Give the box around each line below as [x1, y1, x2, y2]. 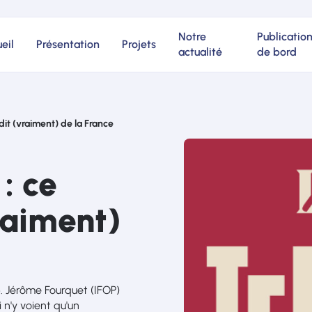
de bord [256, 45, 297, 58]
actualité [178, 45, 222, 58]
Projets [122, 38, 156, 51]
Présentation [36, 38, 100, 51]
